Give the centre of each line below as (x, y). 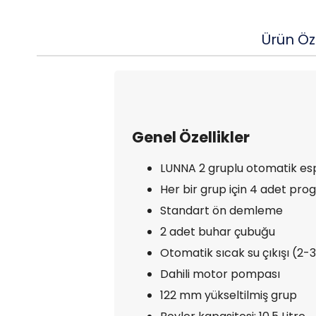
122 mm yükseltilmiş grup (229, 295)
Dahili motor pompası (220, 274)
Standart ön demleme (221, 211)
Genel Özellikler (191, 137)
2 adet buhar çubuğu (218, 232)
